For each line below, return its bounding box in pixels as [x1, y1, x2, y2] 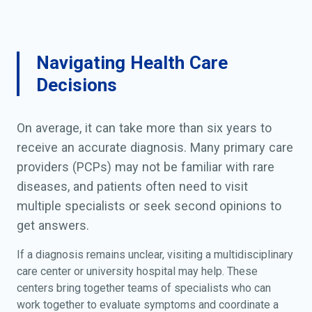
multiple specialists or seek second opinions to [17, 199, 281, 214]
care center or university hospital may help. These [17, 265, 258, 278]
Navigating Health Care [36, 52, 228, 74]
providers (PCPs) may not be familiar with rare [17, 160, 274, 175]
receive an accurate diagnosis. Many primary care [17, 141, 293, 155]
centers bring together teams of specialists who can [17, 282, 271, 295]
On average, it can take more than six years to [17, 121, 272, 136]
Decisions [36, 75, 117, 96]
